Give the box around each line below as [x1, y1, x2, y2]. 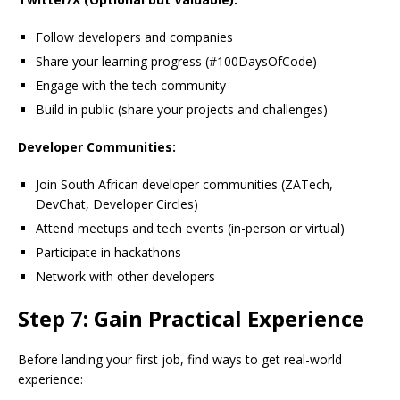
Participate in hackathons [36, 244, 181, 262]
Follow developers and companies [36, 29, 233, 46]
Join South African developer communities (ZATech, [36, 176, 333, 194]
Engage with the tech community [36, 77, 226, 95]
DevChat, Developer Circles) [36, 196, 198, 213]
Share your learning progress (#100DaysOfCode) [36, 53, 317, 71]
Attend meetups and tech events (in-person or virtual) [36, 220, 345, 237]
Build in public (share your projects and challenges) [36, 101, 328, 119]
